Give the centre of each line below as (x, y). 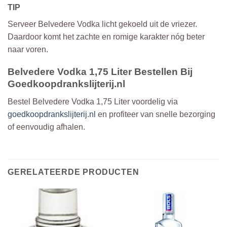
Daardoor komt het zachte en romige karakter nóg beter (106, 36)
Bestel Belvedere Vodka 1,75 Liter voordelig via (93, 102)
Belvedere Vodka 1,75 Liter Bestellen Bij (100, 72)
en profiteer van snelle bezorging (156, 114)
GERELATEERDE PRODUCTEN (73, 172)
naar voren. (28, 49)
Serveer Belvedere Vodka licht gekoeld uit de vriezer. (102, 24)
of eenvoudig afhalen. (46, 127)
